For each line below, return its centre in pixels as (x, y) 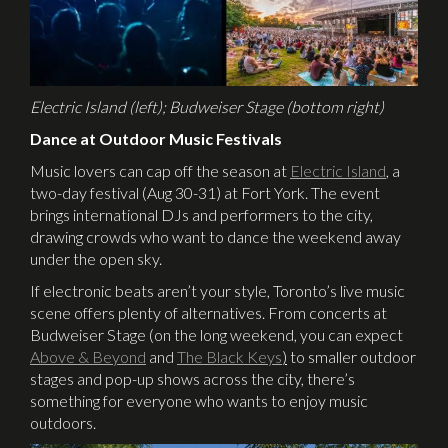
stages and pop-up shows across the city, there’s (192, 378)
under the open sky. (96, 258)
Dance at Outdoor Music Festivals (156, 138)
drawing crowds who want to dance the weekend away (215, 236)
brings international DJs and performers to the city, (201, 214)
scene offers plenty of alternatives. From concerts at (208, 312)
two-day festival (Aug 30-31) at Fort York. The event (205, 192)
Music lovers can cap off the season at (160, 170)
